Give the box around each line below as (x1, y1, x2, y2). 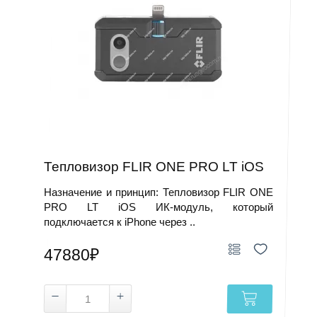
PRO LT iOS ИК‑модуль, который (44, 201, 273, 213)
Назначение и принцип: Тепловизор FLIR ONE (44, 186, 273, 198)
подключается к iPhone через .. (44, 216, 196, 228)
